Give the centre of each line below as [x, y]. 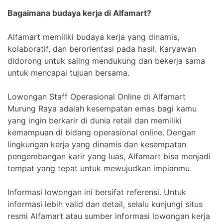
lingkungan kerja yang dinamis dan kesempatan [97, 144]
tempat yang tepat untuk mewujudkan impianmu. [100, 168]
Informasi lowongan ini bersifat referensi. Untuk [97, 192]
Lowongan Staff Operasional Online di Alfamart [97, 96]
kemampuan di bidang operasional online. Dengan [102, 132]
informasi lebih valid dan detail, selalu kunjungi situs [105, 204]
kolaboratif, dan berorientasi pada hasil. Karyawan [102, 49]
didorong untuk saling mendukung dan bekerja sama [106, 60]
